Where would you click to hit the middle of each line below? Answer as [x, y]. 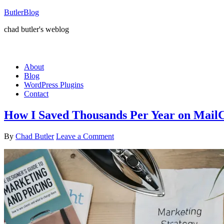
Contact [36, 94]
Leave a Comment [85, 136]
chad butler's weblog [36, 29]
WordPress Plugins [54, 85]
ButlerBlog [21, 12]
